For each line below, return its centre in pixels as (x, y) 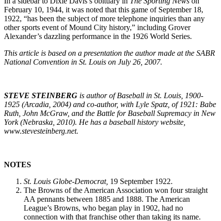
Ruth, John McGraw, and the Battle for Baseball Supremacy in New (110, 113)
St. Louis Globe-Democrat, (67, 181)
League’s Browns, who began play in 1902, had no (103, 208)
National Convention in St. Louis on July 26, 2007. (83, 62)
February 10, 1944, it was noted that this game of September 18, (104, 9)
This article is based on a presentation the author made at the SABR (110, 53)
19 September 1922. (141, 181)
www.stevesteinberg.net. (41, 131)
